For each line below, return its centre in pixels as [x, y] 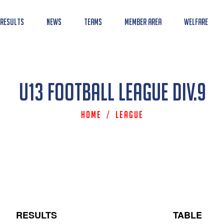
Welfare [196, 22]
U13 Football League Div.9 [112, 92]
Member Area [143, 22]
